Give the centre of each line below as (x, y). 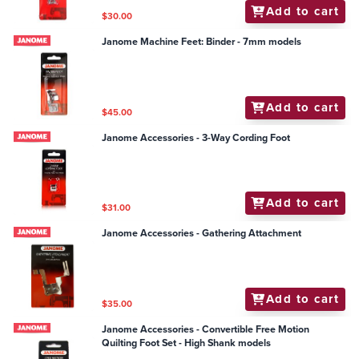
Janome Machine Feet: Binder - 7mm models (202, 41)
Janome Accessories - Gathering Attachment (202, 234)
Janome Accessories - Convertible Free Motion (206, 329)
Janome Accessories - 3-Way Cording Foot (196, 137)
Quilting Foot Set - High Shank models (187, 343)
